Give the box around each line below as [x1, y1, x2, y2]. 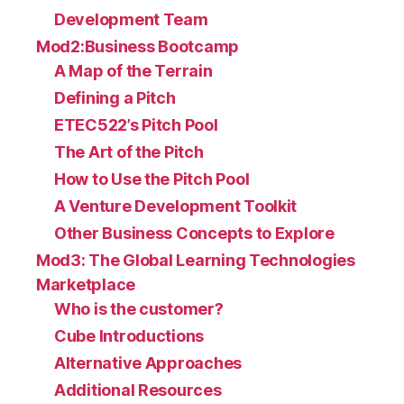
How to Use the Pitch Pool [54, 169, 250, 188]
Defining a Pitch [54, 87, 176, 107]
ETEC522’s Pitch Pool [54, 115, 218, 134]
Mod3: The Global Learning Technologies [36, 250, 355, 270]
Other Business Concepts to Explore [54, 223, 335, 243]
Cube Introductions [54, 326, 205, 345]
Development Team [54, 9, 208, 29]
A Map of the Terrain [54, 60, 213, 80]
